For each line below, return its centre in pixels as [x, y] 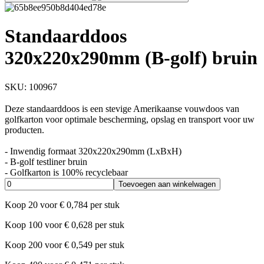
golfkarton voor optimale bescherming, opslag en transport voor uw [130, 120]
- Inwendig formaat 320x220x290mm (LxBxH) [93, 151]
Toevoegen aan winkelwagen [167, 184]
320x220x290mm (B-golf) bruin [131, 58]
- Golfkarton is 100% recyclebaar [66, 173]
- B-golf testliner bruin [46, 162]
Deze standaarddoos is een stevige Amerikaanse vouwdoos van [122, 109]
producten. [24, 130]
